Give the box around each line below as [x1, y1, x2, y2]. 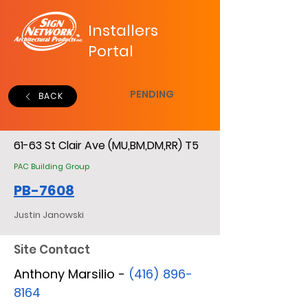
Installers [88, 20, 158, 41]
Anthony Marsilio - [14, 265, 129, 283]
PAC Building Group [14, 161, 89, 172]
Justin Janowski [14, 208, 84, 221]
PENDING [129, 87, 174, 101]
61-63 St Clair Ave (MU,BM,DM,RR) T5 [14, 137, 199, 153]
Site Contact [14, 241, 90, 258]
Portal [88, 41, 133, 62]
